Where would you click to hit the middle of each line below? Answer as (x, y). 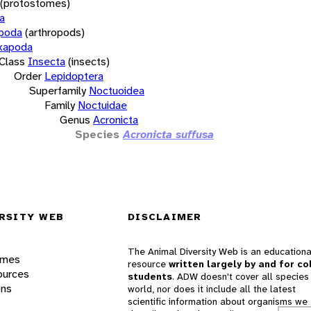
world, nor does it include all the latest (212, 289)
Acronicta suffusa (168, 134)
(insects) (89, 61)
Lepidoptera (74, 76)
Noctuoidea (117, 90)
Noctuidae (102, 105)
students (150, 277)
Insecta (47, 61)
